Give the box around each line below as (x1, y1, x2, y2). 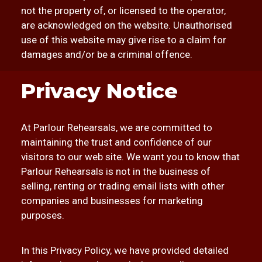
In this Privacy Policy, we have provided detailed (20, 244, 229, 256)
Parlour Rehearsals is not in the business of (20, 166, 211, 177)
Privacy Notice (20, 78, 178, 104)
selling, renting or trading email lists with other (20, 180, 225, 192)
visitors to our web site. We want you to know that (20, 151, 240, 163)
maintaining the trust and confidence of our (20, 136, 212, 148)
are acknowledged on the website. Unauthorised (20, 19, 232, 31)
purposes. (20, 209, 64, 221)
